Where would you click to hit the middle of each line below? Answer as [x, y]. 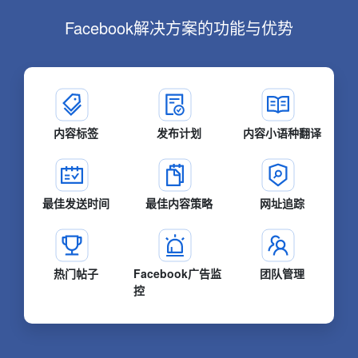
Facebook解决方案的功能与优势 [179, 28]
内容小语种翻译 [282, 133]
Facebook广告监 [178, 274]
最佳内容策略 [179, 203]
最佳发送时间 [76, 203]
